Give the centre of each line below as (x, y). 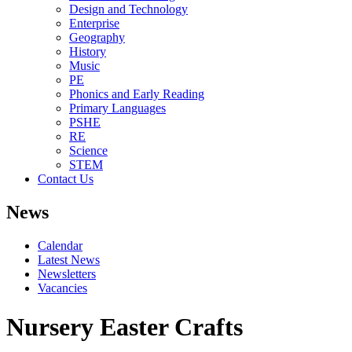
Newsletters (67, 274)
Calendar (60, 246)
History (88, 52)
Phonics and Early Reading (137, 94)
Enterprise (94, 24)
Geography (97, 38)
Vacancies (62, 288)
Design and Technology (128, 9)
